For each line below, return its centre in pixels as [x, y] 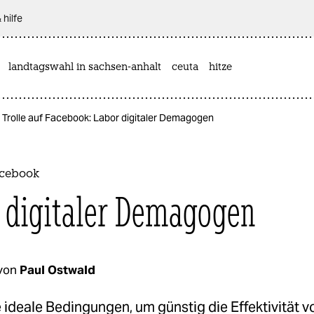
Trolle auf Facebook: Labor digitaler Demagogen [108, 118]
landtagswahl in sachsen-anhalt [85, 67]
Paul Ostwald [57, 270]
